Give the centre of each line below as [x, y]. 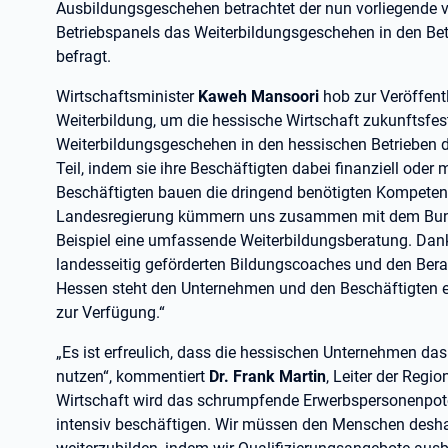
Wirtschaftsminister [127, 96]
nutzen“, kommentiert [132, 376]
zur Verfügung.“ [110, 312]
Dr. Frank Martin [267, 376]
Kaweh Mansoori [258, 96]
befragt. [83, 56]
